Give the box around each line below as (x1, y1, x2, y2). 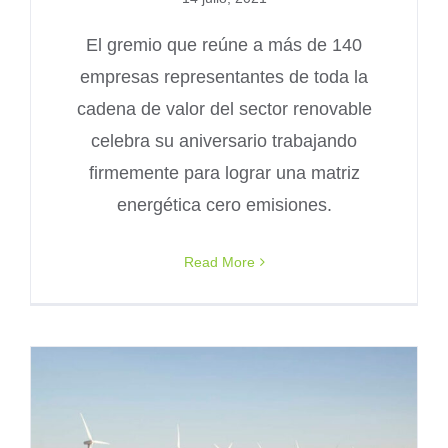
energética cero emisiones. (116, 194, 332, 215)
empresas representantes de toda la (80, 66, 368, 87)
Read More (183, 253, 255, 270)
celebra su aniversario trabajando (91, 130, 357, 151)
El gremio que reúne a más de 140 (86, 34, 362, 55)
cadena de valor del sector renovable (76, 98, 372, 119)
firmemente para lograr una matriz (88, 162, 360, 183)
